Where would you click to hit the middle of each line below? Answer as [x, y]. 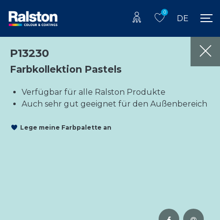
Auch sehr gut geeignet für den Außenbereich [114, 104]
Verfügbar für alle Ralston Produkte [94, 92]
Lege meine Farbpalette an [66, 128]
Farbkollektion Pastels [66, 69]
